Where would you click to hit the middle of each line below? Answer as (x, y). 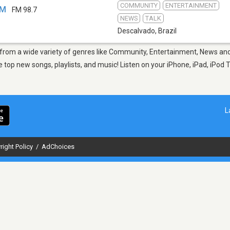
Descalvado (136, 31)
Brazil (167, 31)
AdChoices (58, 146)
